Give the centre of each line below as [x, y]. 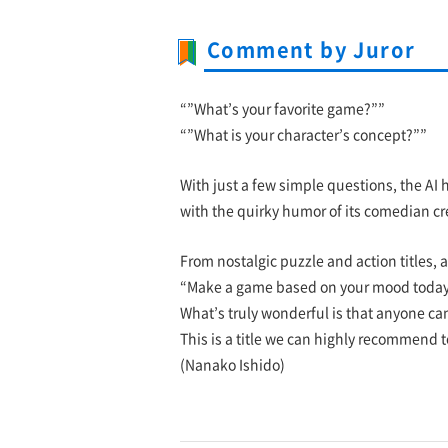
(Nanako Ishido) [232, 364]
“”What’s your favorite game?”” [282, 109]
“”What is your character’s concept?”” [303, 135]
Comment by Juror [311, 50]
